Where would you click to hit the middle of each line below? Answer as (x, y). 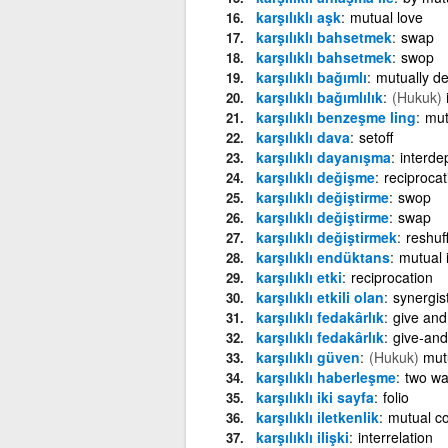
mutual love (386, 16)
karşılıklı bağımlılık (319, 96)
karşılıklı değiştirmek (326, 236)
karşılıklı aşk (298, 16)
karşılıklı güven (307, 356)
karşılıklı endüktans (322, 256)
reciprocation (391, 276)
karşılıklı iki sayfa (314, 396)
